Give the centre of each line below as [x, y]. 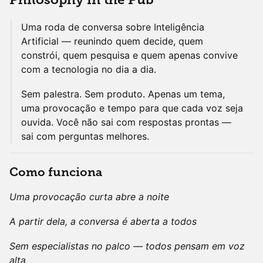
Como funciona [56, 172]
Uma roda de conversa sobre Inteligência [113, 27]
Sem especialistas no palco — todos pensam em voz [127, 246]
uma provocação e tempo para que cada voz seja [132, 108]
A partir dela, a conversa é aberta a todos [103, 221]
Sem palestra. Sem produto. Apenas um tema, [123, 94]
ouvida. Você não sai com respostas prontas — [126, 122]
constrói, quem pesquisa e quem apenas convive [129, 55]
